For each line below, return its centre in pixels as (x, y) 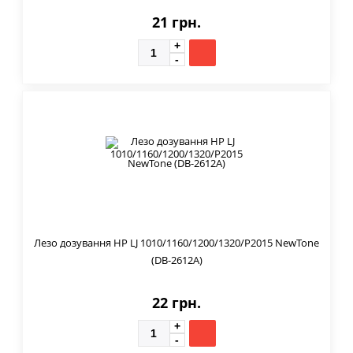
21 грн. (176, 22)
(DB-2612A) (176, 260)
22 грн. (176, 302)
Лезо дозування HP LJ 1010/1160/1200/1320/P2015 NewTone (176, 242)
